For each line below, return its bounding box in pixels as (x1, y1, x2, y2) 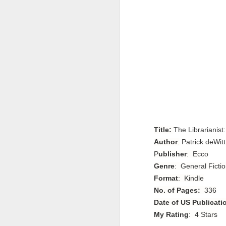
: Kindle (178, 174, 204, 182)
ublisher (158, 149, 187, 158)
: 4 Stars (189, 210, 217, 218)
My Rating (154, 210, 189, 218)
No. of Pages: (154, 186, 200, 194)
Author (154, 137, 178, 146)
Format (154, 174, 178, 182)
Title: (154, 125, 174, 134)
